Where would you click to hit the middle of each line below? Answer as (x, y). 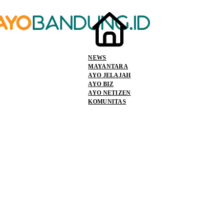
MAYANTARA (108, 66)
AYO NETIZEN (109, 93)
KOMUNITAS (107, 101)
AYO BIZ (101, 84)
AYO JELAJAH (109, 75)
